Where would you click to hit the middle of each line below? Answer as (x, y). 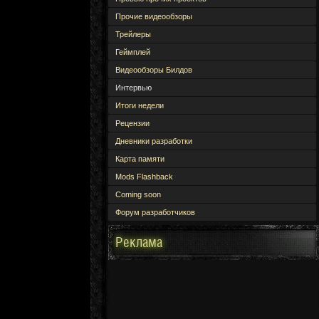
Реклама (139, 243)
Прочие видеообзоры (154, 16)
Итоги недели (140, 105)
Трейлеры (133, 34)
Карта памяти (140, 159)
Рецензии (132, 123)
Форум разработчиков (155, 212)
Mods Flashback (144, 177)
